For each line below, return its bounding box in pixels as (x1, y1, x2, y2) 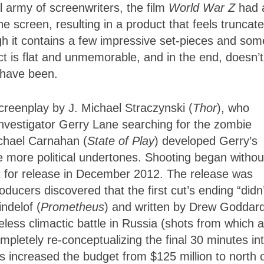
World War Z (169, 1, 239, 15)
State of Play (87, 134, 154, 148)
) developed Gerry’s (154, 134, 258, 148)
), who (217, 101, 249, 115)
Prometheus (41, 200, 104, 214)
